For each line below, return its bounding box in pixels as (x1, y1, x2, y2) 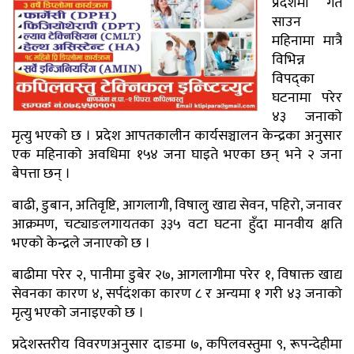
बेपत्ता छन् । (12, 161, 70, 186)
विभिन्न (272, 47, 305, 72)
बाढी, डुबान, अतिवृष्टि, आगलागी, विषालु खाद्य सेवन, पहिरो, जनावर (12, 193, 342, 217)
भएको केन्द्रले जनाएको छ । (12, 231, 150, 255)
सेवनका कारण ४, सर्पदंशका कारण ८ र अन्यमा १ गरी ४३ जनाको (12, 281, 342, 306)
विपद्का (272, 66, 314, 91)
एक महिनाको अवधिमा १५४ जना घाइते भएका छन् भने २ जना (12, 142, 342, 167)
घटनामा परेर (272, 85, 342, 110)
